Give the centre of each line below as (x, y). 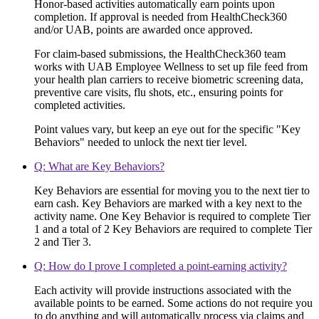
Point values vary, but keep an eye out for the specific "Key (167, 130)
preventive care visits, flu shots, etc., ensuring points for (158, 93)
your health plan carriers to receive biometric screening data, (169, 80)
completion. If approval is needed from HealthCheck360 (161, 17)
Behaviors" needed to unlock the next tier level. (141, 142)
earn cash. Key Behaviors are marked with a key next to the (168, 204)
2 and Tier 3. (63, 242)
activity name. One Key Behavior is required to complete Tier (172, 216)
